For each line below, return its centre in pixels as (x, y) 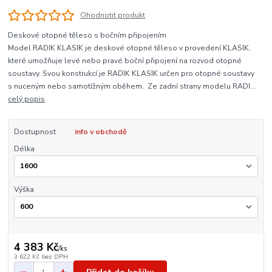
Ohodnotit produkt (112, 15)
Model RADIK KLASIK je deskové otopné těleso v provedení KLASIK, (130, 48)
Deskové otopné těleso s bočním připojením (87, 36)
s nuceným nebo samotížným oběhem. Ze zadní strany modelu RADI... (132, 87)
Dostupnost (35, 132)
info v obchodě (100, 132)
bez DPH (55, 256)
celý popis (27, 99)
